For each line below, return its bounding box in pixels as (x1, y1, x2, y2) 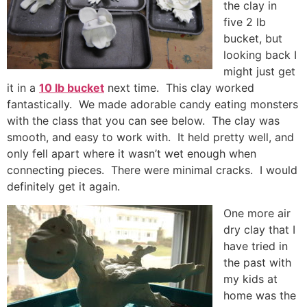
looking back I (223, 48, 297, 62)
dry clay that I (223, 222, 295, 236)
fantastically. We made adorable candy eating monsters (7, 97, 298, 112)
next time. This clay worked (104, 81, 254, 95)
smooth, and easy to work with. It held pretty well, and (7, 130, 294, 145)
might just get (223, 64, 295, 79)
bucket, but (223, 32, 282, 46)
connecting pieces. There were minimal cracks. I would (7, 163, 297, 177)
